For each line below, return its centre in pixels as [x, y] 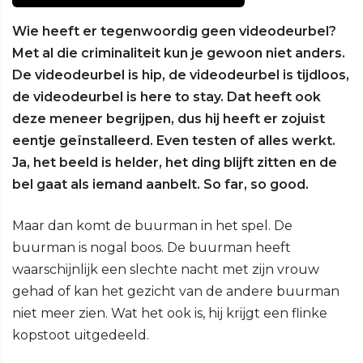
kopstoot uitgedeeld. [81, 335]
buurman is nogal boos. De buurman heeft [152, 248]
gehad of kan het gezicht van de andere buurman [176, 292]
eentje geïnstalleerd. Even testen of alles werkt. [174, 141]
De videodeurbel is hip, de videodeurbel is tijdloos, [181, 75]
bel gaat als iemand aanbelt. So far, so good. [160, 185]
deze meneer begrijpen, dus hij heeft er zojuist [169, 119]
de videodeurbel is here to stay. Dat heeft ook [167, 97]
